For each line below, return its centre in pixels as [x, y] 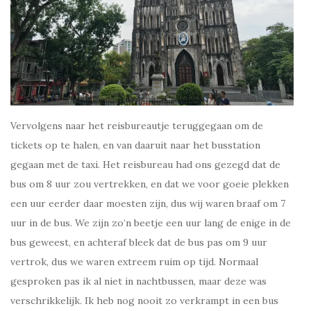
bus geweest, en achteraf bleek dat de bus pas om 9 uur [139, 242]
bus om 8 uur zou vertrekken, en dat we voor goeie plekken [150, 184]
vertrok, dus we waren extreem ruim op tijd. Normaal [134, 261]
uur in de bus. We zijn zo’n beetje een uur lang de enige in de [151, 222]
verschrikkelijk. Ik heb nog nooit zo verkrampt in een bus [144, 300]
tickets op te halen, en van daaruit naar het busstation [135, 145]
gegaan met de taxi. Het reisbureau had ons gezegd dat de [145, 164]
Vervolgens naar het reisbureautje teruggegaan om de [137, 125]
